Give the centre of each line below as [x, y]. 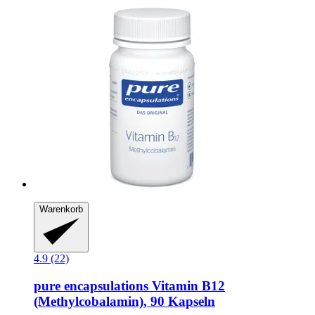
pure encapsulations [91, 286]
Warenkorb [61, 209]
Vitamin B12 [187, 286]
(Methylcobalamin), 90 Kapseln [124, 302]
